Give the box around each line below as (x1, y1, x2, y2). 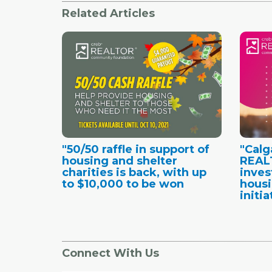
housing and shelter (62, 154, 177, 168)
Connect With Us (62, 246, 159, 260)
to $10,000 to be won (62, 177, 184, 191)
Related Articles (62, 6, 155, 20)
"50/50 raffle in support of (62, 142, 209, 156)
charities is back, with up (62, 165, 206, 179)
